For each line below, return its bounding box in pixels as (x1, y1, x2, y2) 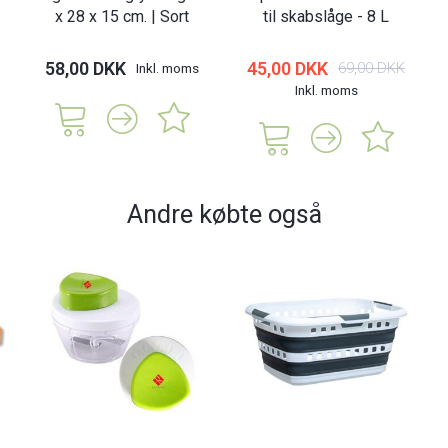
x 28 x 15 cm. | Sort (55, 6, 189, 26)
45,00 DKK (247, 57, 328, 79)
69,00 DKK (338, 58, 405, 77)
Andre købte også (126, 198, 322, 229)
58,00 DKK (45, 57, 126, 79)
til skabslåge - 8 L (263, 6, 389, 26)
